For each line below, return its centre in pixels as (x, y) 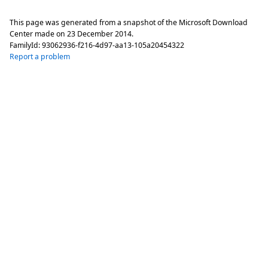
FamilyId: (26, 45)
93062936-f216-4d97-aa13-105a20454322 (113, 45)
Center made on (38, 34)
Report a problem (40, 57)
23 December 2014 (99, 34)
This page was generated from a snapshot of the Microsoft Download (129, 23)
